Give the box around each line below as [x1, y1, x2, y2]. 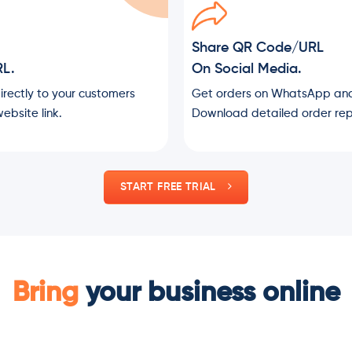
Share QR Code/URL [192, 41, 324, 55]
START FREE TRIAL [120, 181, 216, 192]
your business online [78, 280, 340, 307]
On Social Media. [192, 62, 302, 76]
